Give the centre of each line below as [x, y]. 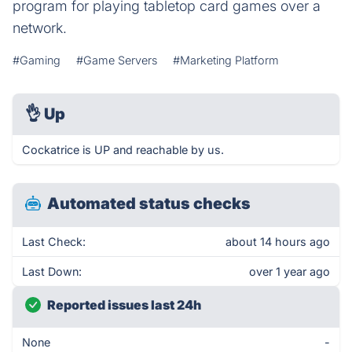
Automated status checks [149, 203]
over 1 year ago [290, 271]
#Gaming [37, 60]
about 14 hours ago [278, 242]
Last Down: [52, 271]
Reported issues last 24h [124, 305]
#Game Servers [117, 60]
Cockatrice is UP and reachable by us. [123, 150]
